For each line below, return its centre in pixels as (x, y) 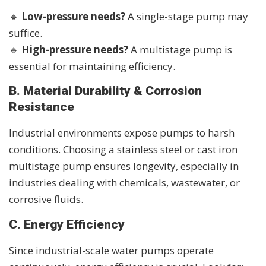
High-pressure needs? (75, 50)
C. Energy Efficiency (67, 224)
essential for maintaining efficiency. (92, 66)
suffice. (26, 33)
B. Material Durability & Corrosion (105, 91)
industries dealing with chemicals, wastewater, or (124, 183)
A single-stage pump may (187, 17)
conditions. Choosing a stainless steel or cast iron (123, 150)
